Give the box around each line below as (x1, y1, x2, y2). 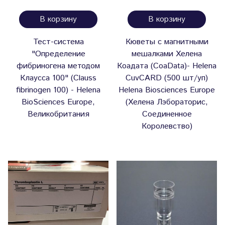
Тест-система (33, 36, 84, 48)
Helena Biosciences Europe (119, 84, 215, 96)
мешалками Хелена (132, 48, 202, 60)
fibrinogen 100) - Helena (16, 84, 100, 96)
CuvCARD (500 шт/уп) (126, 72, 208, 84)
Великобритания (27, 108, 89, 121)
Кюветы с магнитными (125, 36, 208, 48)
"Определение (31, 48, 85, 60)
